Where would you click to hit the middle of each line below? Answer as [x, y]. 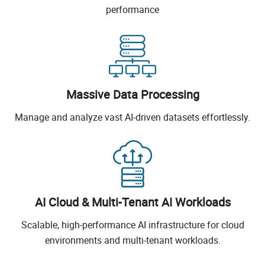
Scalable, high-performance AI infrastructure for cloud [132, 225]
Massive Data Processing [132, 95]
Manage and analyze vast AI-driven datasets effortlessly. [132, 117]
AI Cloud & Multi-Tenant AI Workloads [132, 202]
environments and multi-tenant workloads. [132, 240]
